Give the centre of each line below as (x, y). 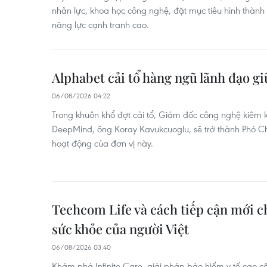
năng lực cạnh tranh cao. (100, 24)
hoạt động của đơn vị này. (103, 143)
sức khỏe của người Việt (120, 229)
